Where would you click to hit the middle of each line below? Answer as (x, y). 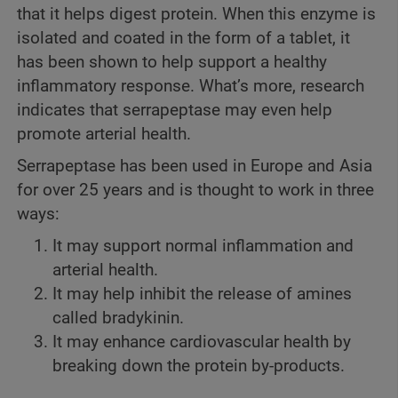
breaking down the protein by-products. (199, 366)
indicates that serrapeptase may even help (175, 110)
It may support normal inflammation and (203, 247)
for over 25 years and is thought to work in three (195, 190)
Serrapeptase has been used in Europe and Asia (195, 166)
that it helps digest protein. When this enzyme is (196, 14)
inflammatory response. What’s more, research (191, 86)
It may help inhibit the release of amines (202, 295)
